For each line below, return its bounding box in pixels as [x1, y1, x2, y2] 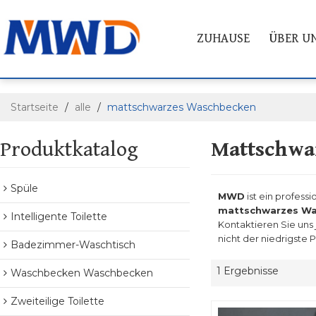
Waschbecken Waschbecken [11, 267, 153, 279]
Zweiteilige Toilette [11, 295, 104, 308]
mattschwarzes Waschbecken [107, 101, 256, 114]
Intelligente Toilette [11, 210, 107, 223]
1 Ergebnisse [216, 265, 279, 277]
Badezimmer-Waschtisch [11, 238, 135, 251]
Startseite [11, 101, 59, 114]
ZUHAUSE [197, 31, 250, 46]
